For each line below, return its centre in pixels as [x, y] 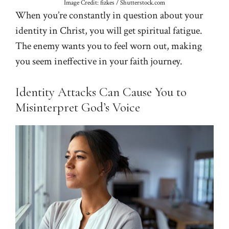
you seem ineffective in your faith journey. [99, 62]
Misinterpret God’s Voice [78, 108]
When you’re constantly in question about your [109, 16]
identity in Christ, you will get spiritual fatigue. [109, 31]
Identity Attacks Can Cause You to [101, 92]
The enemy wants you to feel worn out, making [109, 46]
